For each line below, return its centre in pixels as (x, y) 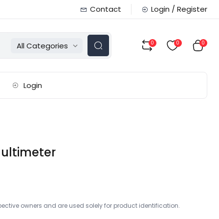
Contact (105, 9)
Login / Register (179, 9)
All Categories (42, 45)
